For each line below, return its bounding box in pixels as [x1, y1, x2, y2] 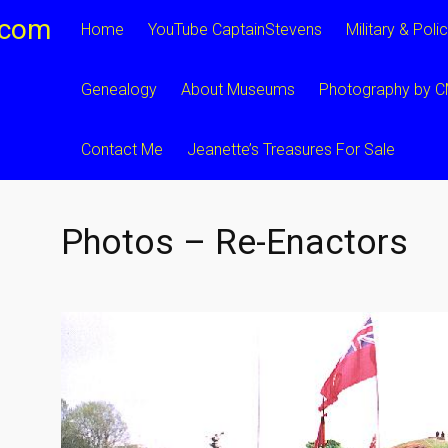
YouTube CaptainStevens [148, 20, 322, 39]
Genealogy [81, 80, 157, 99]
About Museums [181, 80, 295, 99]
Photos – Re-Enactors [60, 222, 408, 263]
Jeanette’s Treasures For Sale [187, 140, 395, 159]
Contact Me [81, 140, 163, 159]
